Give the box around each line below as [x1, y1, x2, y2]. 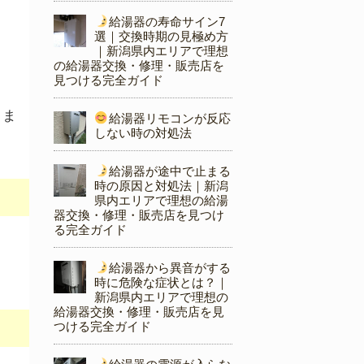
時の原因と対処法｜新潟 [94, 179, 228, 193]
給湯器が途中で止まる [108, 164, 231, 179]
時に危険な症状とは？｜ [94, 275, 228, 290]
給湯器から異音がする [108, 261, 231, 275]
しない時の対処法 [94, 126, 192, 141]
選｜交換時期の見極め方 [94, 29, 228, 44]
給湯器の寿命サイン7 [108, 15, 225, 29]
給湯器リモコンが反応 [108, 111, 231, 126]
